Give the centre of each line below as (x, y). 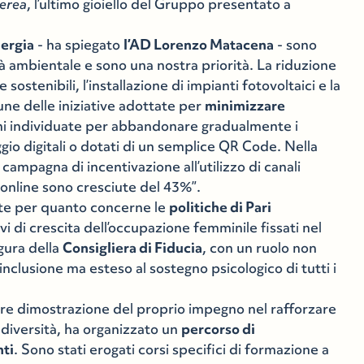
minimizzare (245, 106)
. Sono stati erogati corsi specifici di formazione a (172, 349)
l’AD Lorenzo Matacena (199, 45)
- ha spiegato (79, 45)
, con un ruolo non (260, 248)
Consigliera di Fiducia (133, 248)
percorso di (219, 329)
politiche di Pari (221, 207)
